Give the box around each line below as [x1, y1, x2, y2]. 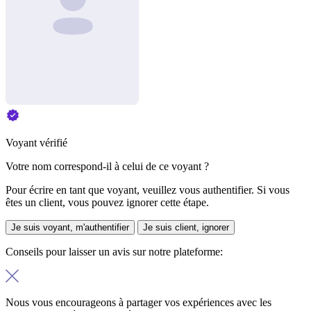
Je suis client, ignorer [143, 221, 229, 233]
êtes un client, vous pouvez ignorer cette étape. [6, 196, 209, 208]
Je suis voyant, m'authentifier [11, 221, 129, 233]
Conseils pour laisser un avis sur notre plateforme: [6, 245, 223, 258]
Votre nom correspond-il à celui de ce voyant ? [6, 160, 209, 172]
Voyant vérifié [6, 136, 67, 149]
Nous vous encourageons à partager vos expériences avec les [6, 296, 271, 308]
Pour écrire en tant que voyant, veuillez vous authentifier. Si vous [6, 183, 289, 196]
